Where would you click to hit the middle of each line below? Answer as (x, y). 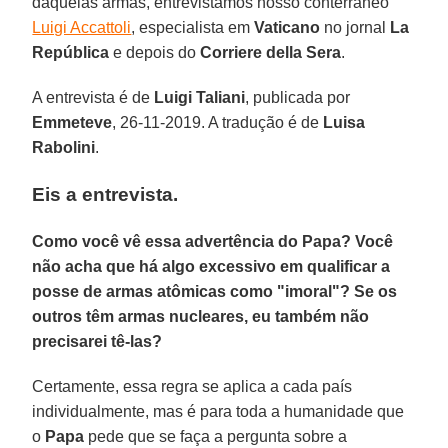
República (71, 52)
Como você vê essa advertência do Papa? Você (213, 241)
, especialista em (193, 27)
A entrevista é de (93, 97)
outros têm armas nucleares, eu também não (201, 316)
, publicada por (298, 97)
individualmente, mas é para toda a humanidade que (218, 411)
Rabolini (64, 147)
